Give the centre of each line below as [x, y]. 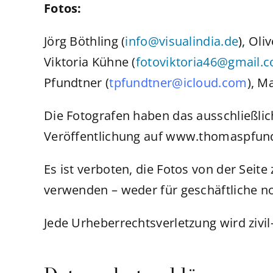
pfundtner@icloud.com [180, 83]
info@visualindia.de [182, 41]
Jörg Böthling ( [84, 41]
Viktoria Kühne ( [90, 62]
